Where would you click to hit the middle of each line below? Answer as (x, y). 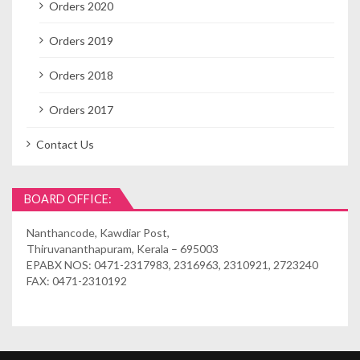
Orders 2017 (82, 110)
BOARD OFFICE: (68, 198)
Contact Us (65, 145)
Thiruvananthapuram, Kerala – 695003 (122, 249)
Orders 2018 (82, 76)
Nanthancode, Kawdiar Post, (98, 233)
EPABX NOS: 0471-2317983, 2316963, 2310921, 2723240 (172, 265)
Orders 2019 (82, 40)
